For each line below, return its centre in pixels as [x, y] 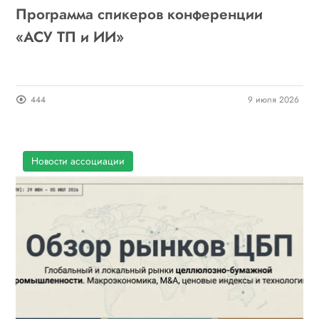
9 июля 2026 [273, 99]
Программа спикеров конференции [140, 14]
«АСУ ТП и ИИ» [70, 37]
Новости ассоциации [78, 161]
